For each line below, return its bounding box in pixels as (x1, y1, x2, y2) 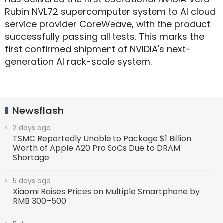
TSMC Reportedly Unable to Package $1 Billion (13, 133, 191, 145)
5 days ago (13, 176, 51, 186)
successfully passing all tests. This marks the (5, 30, 204, 43)
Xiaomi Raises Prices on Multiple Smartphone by (13, 186, 200, 198)
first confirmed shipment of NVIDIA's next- (5, 43, 191, 56)
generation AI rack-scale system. (5, 55, 154, 68)
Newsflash (12, 104, 64, 118)
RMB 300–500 (13, 195, 66, 207)
